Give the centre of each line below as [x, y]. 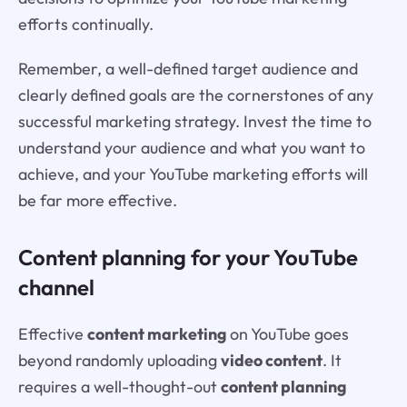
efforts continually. [85, 25]
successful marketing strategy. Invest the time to [194, 121]
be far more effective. [97, 200]
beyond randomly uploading [119, 360]
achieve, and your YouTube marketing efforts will [193, 174]
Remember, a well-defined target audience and [188, 68]
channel [56, 287]
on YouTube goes [287, 333]
